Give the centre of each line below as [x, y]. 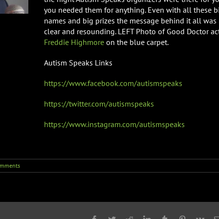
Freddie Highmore [74, 42]
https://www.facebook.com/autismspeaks [113, 83]
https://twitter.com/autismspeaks [99, 103]
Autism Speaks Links [78, 62]
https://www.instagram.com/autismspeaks [114, 124]
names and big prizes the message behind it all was [130, 20]
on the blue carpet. [136, 42]
